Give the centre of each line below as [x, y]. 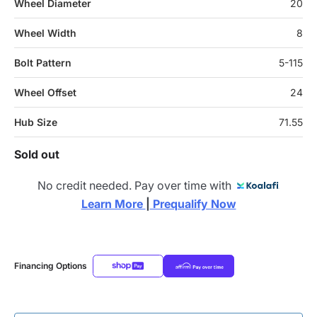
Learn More [113, 204]
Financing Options [51, 266]
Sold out [37, 154]
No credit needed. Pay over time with [137, 185]
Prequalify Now [193, 204]
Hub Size [36, 122]
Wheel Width [45, 33]
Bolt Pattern [43, 63]
